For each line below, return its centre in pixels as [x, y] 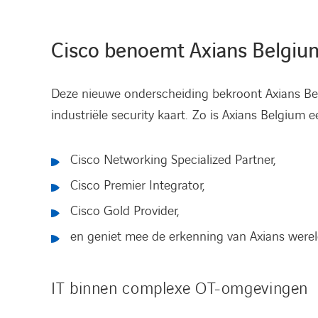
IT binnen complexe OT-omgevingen [180, 289]
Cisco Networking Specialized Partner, [173, 160]
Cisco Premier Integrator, [137, 185]
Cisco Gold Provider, [125, 211]
